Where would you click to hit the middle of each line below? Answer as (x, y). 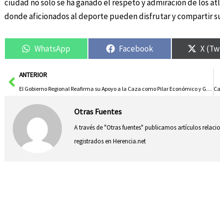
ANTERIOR (33, 75)
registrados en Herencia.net (110, 141)
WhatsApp (53, 48)
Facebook (136, 48)
